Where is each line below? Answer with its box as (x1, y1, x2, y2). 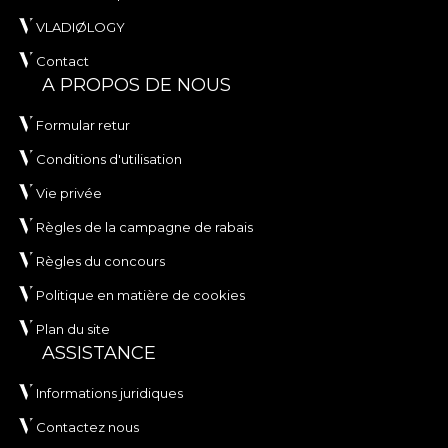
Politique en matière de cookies (36, 287, 245, 304)
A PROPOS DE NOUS (42, 74, 231, 97)
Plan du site (36, 321, 110, 338)
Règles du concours (36, 253, 165, 270)
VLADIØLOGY (36, 19, 125, 36)
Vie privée (36, 185, 102, 202)
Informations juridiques (36, 385, 183, 402)
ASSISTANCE (42, 342, 156, 365)
